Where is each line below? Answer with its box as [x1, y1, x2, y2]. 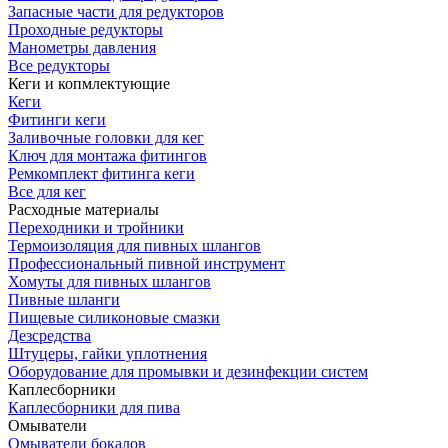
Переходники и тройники [8, 219, 184, 237]
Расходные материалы [8, 201, 159, 219]
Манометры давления [8, 39, 156, 57]
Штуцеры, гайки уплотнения [8, 345, 207, 363]
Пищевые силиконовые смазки [8, 309, 220, 327]
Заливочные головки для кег [8, 129, 204, 147]
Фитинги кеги [8, 111, 106, 129]
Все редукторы [8, 57, 110, 75]
